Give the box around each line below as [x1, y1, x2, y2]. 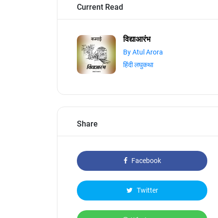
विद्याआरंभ [123, 35, 150, 44]
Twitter [135, 186, 158, 194]
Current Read [77, 2, 123, 12]
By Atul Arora [123, 48, 163, 56]
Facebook [129, 157, 161, 164]
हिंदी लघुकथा [123, 61, 153, 69]
